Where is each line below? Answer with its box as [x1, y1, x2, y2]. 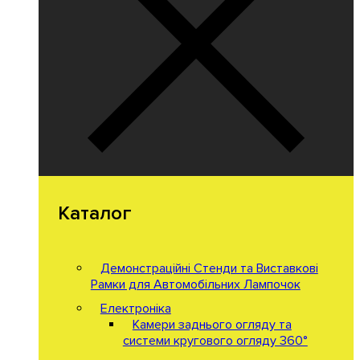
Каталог [58, 201, 132, 225]
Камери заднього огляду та [132, 316, 292, 333]
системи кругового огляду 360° [122, 332, 308, 349]
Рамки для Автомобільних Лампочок [90, 276, 301, 292]
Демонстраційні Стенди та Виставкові [100, 260, 318, 276]
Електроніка [100, 300, 171, 317]
